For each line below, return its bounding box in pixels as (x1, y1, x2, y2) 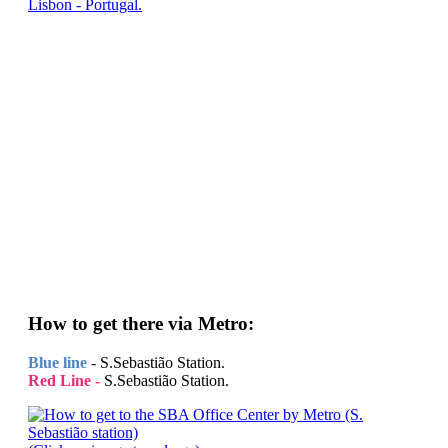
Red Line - (28, 371, 100, 389)
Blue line (28, 353, 87, 371)
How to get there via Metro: (28, 313, 254, 335)
